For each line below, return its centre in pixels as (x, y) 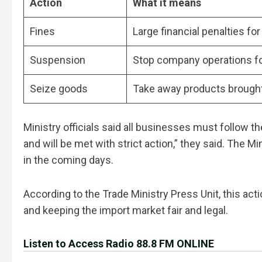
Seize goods (59, 88)
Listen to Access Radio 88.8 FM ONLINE (119, 243)
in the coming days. (68, 160)
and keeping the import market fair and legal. (126, 210)
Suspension (58, 60)
